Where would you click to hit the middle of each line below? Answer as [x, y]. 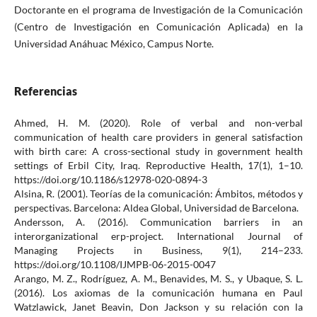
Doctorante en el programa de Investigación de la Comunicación [158, 9]
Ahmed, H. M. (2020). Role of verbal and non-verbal [158, 122]
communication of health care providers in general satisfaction [158, 137]
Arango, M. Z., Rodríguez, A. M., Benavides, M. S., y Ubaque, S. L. [158, 278]
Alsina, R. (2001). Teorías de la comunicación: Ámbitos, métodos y [158, 193]
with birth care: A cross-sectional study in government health [158, 151]
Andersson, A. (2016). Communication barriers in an [158, 221]
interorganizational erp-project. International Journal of [158, 236]
